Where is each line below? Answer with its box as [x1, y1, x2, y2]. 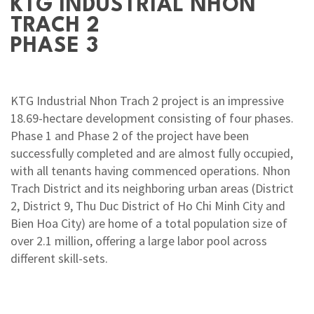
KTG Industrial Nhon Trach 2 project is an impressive [11, 92, 284, 109]
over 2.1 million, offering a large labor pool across [11, 232, 267, 249]
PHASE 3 [11, 36, 99, 57]
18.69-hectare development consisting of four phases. [11, 109, 294, 126]
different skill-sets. [11, 250, 108, 266]
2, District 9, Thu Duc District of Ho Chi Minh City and [11, 197, 285, 214]
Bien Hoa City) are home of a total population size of [11, 214, 287, 231]
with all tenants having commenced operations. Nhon [11, 162, 290, 179]
